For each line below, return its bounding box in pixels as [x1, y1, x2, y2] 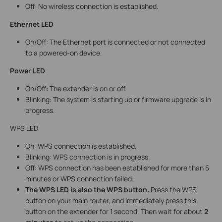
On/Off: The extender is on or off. [25, 83, 127, 93]
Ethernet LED [10, 19, 54, 29]
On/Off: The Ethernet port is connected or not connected [25, 37, 205, 47]
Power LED [10, 65, 45, 75]
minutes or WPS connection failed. [25, 173, 134, 183]
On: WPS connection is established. [25, 141, 137, 151]
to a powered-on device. [25, 48, 102, 57]
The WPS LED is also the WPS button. [25, 184, 151, 194]
